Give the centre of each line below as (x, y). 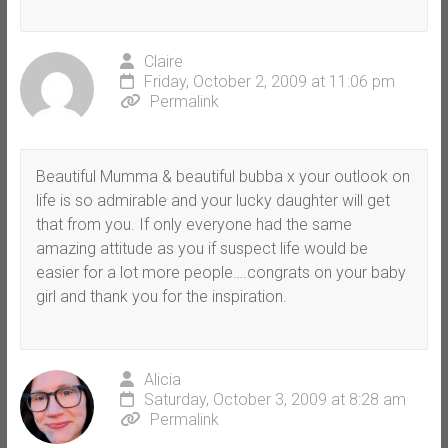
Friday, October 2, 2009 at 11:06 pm (269, 81)
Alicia (162, 379)
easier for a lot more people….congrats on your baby (220, 272)
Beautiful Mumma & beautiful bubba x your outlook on (222, 176)
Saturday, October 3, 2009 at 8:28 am (274, 399)
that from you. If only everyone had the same (193, 224)
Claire (163, 61)
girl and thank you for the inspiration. (161, 296)
